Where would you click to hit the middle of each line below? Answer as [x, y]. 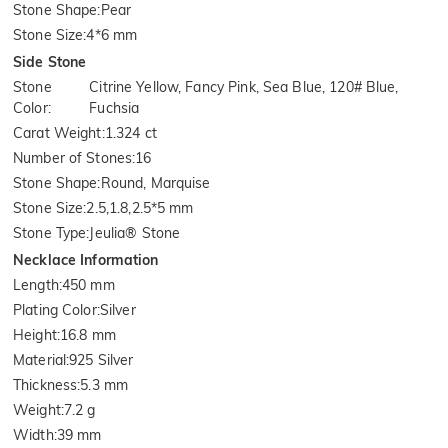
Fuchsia [114, 108]
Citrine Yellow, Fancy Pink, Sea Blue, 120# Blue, [244, 87]
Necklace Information [86, 260]
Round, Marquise [155, 183]
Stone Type [50, 233]
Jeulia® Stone [135, 233]
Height [35, 335]
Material [40, 360]
